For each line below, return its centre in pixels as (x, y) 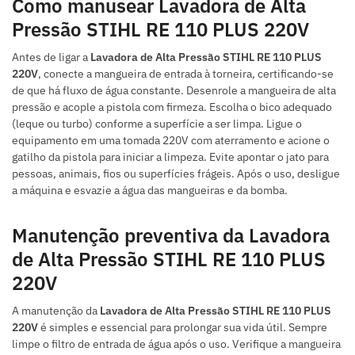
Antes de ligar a (51, 57)
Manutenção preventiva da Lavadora (171, 236)
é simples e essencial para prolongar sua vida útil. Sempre (183, 328)
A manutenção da (56, 311)
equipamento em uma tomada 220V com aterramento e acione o (171, 141)
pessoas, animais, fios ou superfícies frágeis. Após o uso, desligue (176, 174)
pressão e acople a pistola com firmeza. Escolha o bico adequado (172, 107)
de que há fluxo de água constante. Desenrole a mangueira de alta (174, 91)
